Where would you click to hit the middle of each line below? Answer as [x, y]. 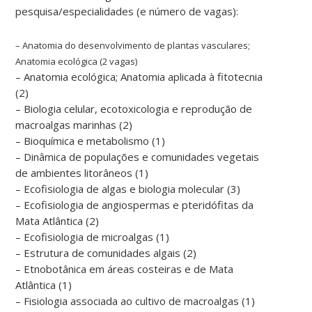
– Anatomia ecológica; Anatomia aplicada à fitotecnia [139, 76]
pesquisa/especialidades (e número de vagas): [127, 11]
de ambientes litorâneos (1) [82, 172]
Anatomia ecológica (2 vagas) [77, 61]
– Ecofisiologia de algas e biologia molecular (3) [128, 188]
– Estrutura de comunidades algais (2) [106, 252]
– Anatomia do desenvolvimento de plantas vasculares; [133, 45]
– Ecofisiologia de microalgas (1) [93, 236]
